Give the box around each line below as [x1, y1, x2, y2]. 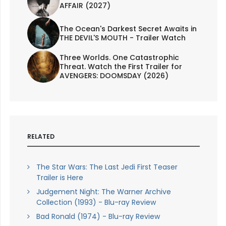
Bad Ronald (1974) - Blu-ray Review [36, 211, 160, 221]
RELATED [27, 132, 54, 141]
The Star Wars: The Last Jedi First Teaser [36, 161, 178, 172]
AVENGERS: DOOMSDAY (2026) [59, 71, 168, 81]
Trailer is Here [36, 172, 83, 183]
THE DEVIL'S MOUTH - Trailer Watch [59, 33, 186, 43]
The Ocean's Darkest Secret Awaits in [59, 24, 197, 34]
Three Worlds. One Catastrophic [59, 52, 179, 63]
